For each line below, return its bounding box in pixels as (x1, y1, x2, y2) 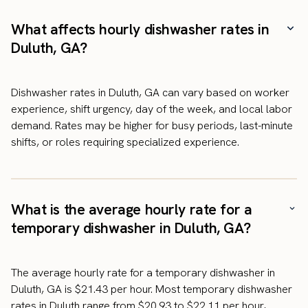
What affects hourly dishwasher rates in (11, 19, 269, 38)
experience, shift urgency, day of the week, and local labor (11, 101, 292, 116)
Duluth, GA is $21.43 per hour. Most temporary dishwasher (11, 281, 292, 296)
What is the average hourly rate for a (11, 199, 252, 219)
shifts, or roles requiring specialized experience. (11, 134, 239, 149)
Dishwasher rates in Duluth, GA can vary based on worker (11, 85, 289, 100)
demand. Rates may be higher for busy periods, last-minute (11, 118, 293, 133)
